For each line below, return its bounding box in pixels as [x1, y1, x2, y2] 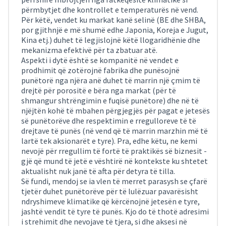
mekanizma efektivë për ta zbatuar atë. [21, 45, 157, 55]
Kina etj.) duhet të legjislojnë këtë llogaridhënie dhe [21, 35, 200, 45]
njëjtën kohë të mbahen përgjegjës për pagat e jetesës [21, 105, 210, 116]
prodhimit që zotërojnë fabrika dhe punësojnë [21, 65, 180, 75]
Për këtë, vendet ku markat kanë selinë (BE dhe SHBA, [21, 15, 206, 25]
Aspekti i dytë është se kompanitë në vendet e [21, 55, 179, 65]
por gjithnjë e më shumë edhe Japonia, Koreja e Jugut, [21, 25, 208, 35]
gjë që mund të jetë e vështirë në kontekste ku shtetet [21, 156, 208, 166]
